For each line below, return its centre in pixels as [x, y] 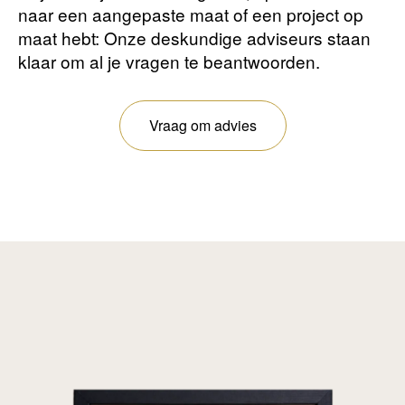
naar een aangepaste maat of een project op [191, 14]
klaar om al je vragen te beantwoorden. [169, 61]
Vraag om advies [202, 126]
